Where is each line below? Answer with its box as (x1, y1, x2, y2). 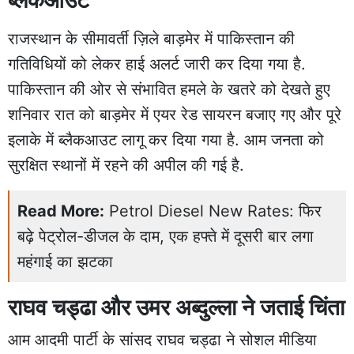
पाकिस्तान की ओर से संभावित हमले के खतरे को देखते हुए (8, 79, 330, 99)
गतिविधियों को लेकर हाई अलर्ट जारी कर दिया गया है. (8, 54, 306, 73)
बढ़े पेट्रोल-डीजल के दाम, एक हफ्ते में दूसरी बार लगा (17, 226, 314, 246)
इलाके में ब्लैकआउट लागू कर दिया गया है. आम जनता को (8, 130, 324, 149)
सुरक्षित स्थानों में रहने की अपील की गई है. (8, 155, 244, 175)
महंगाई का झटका (17, 251, 113, 271)
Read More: (17, 201, 104, 220)
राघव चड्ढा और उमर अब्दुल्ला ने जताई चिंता (8, 293, 345, 321)
